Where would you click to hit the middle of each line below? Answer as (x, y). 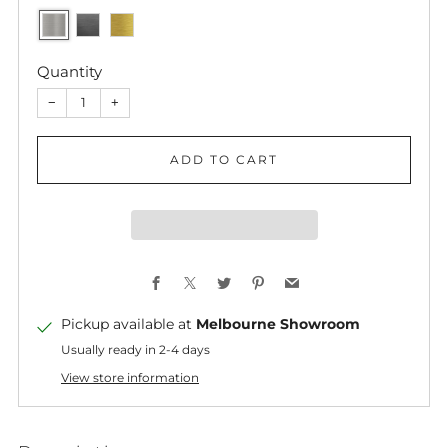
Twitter (255, 274)
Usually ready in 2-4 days (135, 349)
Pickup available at (128, 323)
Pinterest (296, 274)
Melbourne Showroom (278, 323)
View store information (130, 377)
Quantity (69, 71)
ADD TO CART (224, 159)
